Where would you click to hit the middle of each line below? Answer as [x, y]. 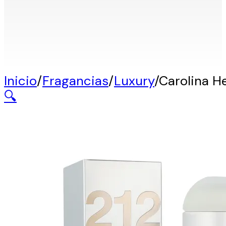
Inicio [20, 80]
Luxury [134, 80]
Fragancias [75, 80]
